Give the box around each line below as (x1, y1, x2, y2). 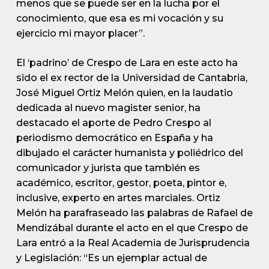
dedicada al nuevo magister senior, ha (16, 102, 201, 113)
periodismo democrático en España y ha (16, 132, 213, 144)
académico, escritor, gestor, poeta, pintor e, (16, 177, 226, 189)
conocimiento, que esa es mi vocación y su (16, 13, 223, 24)
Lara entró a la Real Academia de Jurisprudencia (16, 237, 250, 249)
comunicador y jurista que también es (16, 162, 200, 174)
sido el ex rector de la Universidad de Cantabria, (16, 72, 247, 83)
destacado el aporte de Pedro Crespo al (16, 117, 211, 128)
